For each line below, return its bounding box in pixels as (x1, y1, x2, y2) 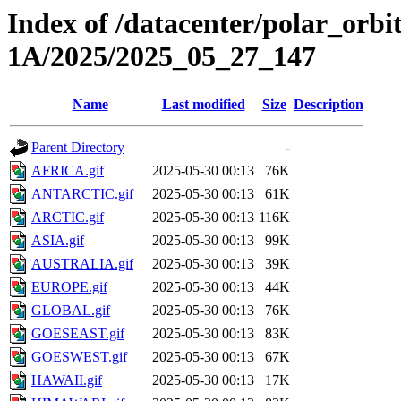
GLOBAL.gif (31, 303, 110, 319)
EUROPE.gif (31, 279, 107, 295)
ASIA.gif (31, 233, 84, 249)
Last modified (161, 97, 245, 113)
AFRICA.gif (31, 163, 104, 179)
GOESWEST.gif (31, 349, 127, 365)
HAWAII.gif (31, 372, 102, 388)
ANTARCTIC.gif (31, 186, 133, 202)
